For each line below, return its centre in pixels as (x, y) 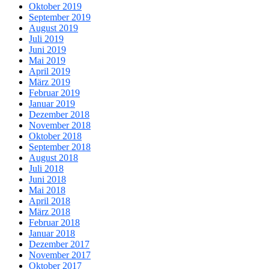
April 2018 (50, 201)
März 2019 (50, 82)
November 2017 (60, 255)
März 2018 (50, 212)
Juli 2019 (46, 39)
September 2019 (60, 17)
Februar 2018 (54, 223)
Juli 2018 (46, 169)
